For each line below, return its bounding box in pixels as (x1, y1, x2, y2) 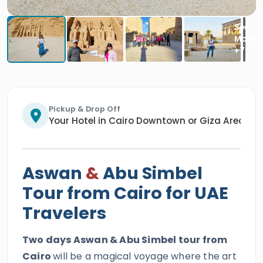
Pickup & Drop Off (49, 104, 120, 114)
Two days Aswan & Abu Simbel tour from (22, 233, 228, 247)
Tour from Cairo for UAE (22, 181, 228, 205)
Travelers (22, 201, 106, 225)
